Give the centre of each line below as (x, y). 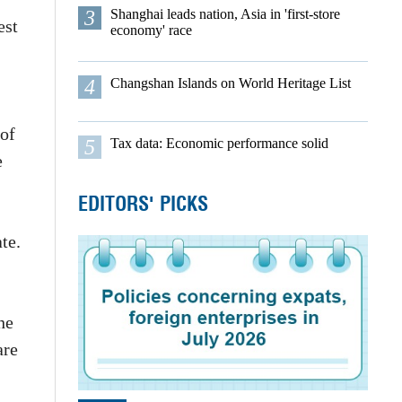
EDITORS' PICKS (143, 204)
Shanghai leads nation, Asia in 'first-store (225, 14)
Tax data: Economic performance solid (219, 143)
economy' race (151, 30)
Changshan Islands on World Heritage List (230, 83)
